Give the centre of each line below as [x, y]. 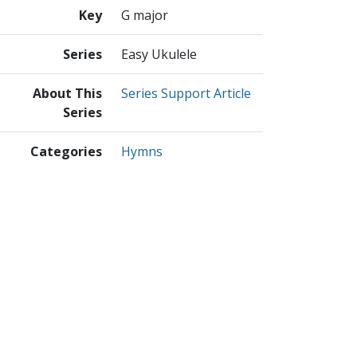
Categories [66, 152]
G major [145, 16]
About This [67, 94]
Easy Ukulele [159, 55]
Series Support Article [186, 94]
